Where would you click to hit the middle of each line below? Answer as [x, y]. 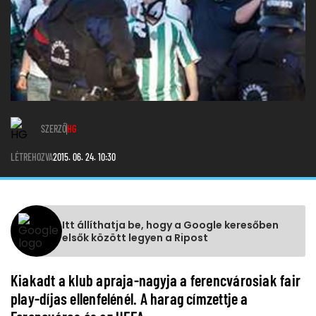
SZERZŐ [54, 129]
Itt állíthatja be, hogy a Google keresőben [170, 225]
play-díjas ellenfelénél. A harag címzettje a [129, 299]
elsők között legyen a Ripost [135, 237]
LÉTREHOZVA [32, 157]
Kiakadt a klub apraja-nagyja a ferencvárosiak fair [156, 280]
